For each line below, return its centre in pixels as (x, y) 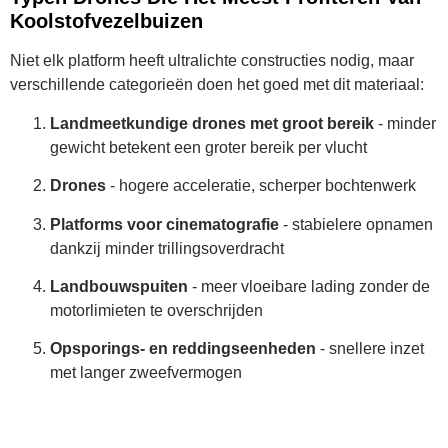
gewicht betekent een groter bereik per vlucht (208, 147)
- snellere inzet (370, 349)
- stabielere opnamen (356, 224)
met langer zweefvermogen (146, 373)
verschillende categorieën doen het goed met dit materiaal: (217, 85)
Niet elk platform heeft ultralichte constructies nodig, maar (212, 61)
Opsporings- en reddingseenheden (183, 349)
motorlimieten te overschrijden (156, 310)
